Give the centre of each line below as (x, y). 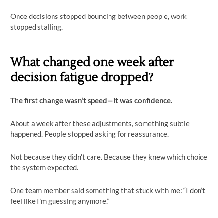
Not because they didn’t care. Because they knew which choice (109, 157)
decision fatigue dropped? (82, 78)
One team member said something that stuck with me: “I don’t (108, 190)
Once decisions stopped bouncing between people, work (99, 16)
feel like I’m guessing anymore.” (60, 201)
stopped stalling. (36, 27)
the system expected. (44, 167)
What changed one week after (92, 63)
